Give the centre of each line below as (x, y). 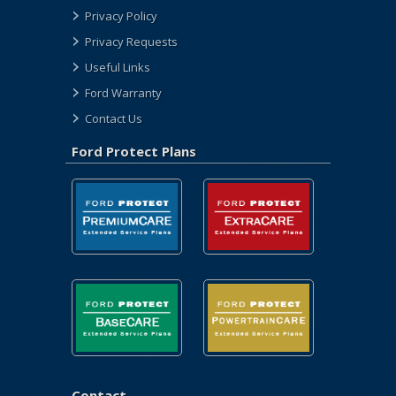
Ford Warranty (123, 92)
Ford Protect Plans (134, 151)
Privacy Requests (131, 41)
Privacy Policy (121, 15)
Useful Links (118, 67)
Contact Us (114, 118)
